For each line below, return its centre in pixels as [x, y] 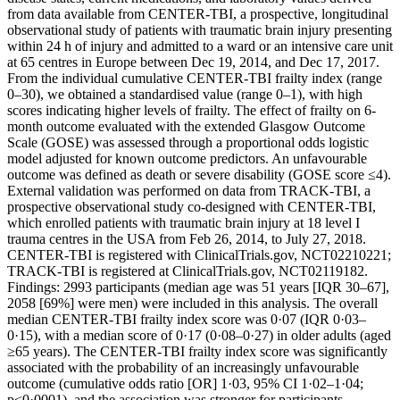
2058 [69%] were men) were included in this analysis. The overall [192, 304]
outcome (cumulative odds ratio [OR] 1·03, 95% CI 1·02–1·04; [185, 384]
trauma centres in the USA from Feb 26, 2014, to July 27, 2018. [187, 239]
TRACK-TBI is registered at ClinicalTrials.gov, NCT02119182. [187, 271]
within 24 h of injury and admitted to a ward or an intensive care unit [200, 46]
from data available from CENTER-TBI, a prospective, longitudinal [198, 14]
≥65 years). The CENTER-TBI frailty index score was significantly [197, 352]
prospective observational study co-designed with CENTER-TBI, [192, 207]
